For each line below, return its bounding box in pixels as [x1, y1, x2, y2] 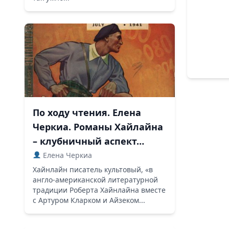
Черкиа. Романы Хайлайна [33, 121, 163, 133]
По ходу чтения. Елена [33, 106, 141, 119]
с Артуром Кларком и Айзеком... [33, 195, 145, 205]
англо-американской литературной [33, 175, 158, 185]
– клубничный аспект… [33, 135, 144, 147]
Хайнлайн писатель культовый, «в [33, 165, 153, 174]
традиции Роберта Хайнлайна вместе [33, 185, 166, 195]
